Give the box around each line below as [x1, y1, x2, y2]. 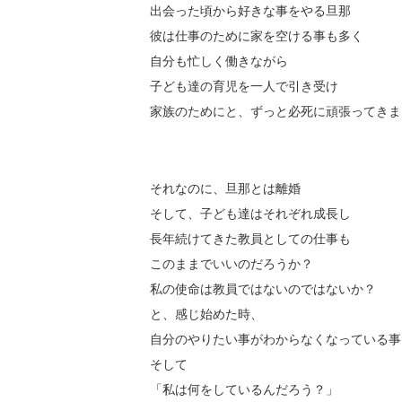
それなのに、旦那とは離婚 [150, 180, 301, 196]
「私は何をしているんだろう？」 [150, 381, 338, 397]
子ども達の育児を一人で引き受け [150, 78, 338, 93]
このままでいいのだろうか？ [150, 256, 313, 271]
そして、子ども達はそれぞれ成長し [150, 205, 351, 221]
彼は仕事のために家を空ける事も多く [150, 28, 363, 43]
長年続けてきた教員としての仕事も [150, 231, 351, 246]
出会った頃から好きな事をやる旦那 [150, 3, 351, 18]
